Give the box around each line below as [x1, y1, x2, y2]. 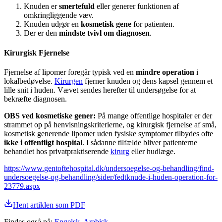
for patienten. [131, 20, 174, 29]
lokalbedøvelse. [4, 76, 55, 85]
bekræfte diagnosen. [4, 94, 67, 103]
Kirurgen [55, 76, 83, 85]
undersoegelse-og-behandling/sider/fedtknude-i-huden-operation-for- [4, 172, 218, 181]
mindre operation [136, 67, 194, 76]
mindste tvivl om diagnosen [59, 29, 150, 38]
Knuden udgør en [24, 20, 81, 29]
